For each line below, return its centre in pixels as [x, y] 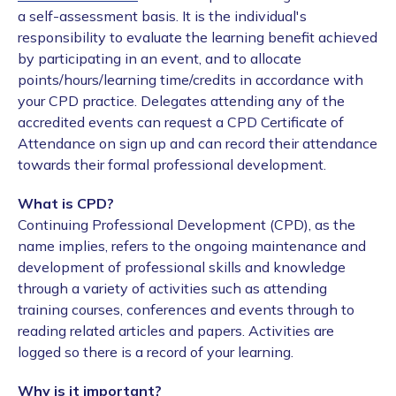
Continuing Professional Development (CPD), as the [187, 225]
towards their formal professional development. [172, 165]
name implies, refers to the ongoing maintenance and [192, 246]
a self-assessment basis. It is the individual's [162, 16]
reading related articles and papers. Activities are [176, 331]
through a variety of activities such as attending [172, 289]
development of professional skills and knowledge [182, 267]
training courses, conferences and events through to [186, 310]
